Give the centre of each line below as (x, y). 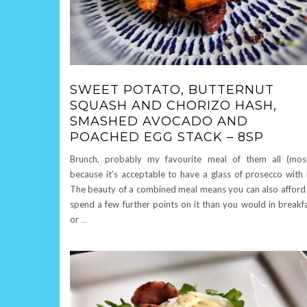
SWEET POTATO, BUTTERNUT (172, 89)
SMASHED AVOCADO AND (159, 121)
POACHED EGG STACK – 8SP (167, 137)
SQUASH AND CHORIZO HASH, (173, 105)
